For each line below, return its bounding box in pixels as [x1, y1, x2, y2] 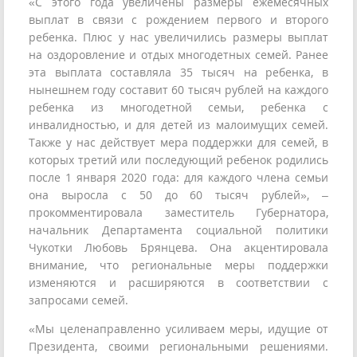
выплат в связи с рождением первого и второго [29, 12, 328, 28]
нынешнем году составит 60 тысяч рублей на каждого [29, 82, 328, 98]
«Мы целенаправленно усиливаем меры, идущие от [29, 321, 328, 337]
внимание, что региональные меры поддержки [29, 257, 328, 273]
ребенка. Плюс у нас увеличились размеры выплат [29, 29, 328, 45]
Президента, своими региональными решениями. [29, 339, 328, 355]
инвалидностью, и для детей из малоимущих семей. [29, 117, 328, 133]
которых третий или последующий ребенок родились [29, 152, 328, 168]
